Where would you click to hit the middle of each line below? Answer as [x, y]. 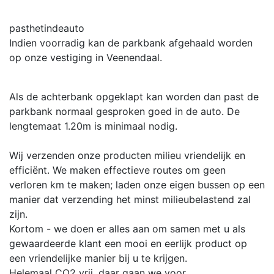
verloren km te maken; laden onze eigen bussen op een [137, 184]
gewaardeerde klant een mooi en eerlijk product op [128, 243]
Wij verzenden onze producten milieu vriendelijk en [127, 155]
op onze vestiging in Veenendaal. [86, 57]
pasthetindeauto [47, 28]
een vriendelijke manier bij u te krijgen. [98, 258]
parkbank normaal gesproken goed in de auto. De [124, 111]
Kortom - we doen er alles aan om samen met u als [127, 228]
